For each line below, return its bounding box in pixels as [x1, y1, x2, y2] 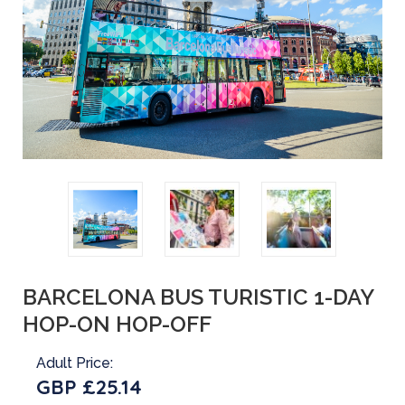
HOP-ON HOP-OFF [23, 310, 212, 337]
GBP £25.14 [36, 373, 142, 400]
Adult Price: [36, 353, 113, 372]
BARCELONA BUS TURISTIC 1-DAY [23, 283, 373, 310]
